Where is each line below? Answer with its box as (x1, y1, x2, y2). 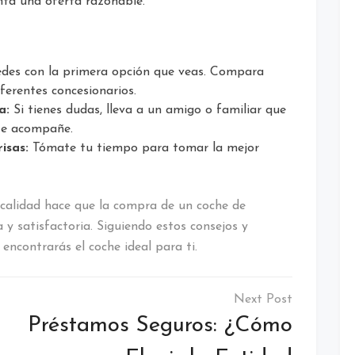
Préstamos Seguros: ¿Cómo (28, 314, 292, 337)
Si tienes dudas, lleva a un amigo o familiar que (10, 103, 286, 116)
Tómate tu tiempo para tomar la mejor (29, 141, 259, 155)
